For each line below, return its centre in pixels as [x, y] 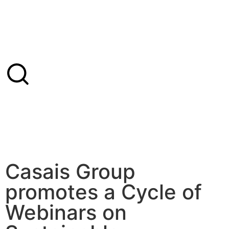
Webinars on [66, 212]
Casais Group [70, 171]
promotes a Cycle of [104, 192]
